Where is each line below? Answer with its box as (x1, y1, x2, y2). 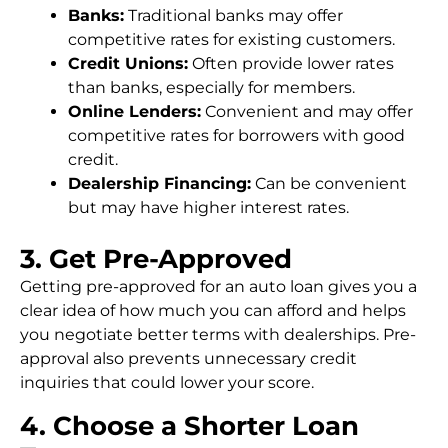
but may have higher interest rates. (68, 198, 349, 217)
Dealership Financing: (68, 174, 251, 193)
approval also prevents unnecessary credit (20, 349, 357, 368)
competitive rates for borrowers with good (68, 126, 405, 145)
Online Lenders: (68, 102, 201, 121)
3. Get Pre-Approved (20, 243, 292, 275)
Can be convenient (251, 174, 407, 193)
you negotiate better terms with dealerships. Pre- (20, 325, 416, 344)
